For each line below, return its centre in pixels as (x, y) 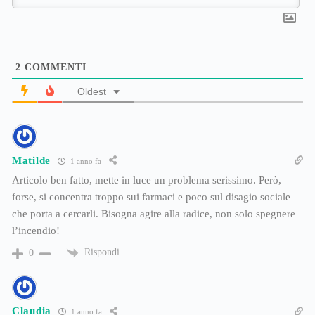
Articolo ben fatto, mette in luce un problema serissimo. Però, (147, 180)
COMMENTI (54, 67)
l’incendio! (36, 231)
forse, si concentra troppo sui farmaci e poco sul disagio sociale (151, 197)
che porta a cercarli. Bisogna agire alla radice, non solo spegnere (154, 214)
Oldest (92, 92)
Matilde (31, 160)
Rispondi (102, 252)
